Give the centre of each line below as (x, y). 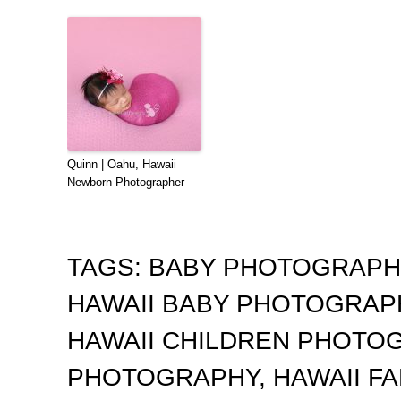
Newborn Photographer (126, 183)
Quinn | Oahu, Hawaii (122, 165)
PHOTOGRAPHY (163, 377)
